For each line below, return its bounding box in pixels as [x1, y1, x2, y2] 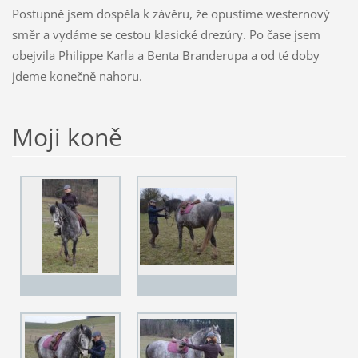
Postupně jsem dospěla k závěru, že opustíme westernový [11, 5, 330, 22]
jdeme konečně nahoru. [11, 67, 142, 84]
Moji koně [11, 120, 122, 153]
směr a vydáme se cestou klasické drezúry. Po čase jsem [11, 26, 320, 42]
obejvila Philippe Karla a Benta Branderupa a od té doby [11, 46, 320, 63]
